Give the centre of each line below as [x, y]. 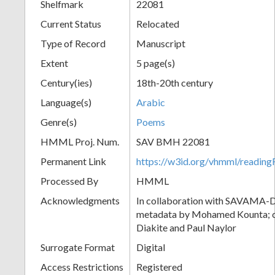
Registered [159, 266]
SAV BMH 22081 [173, 141]
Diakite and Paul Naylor [186, 227]
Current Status [71, 23]
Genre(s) [59, 122]
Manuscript [161, 43]
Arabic [151, 102]
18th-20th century [175, 82]
